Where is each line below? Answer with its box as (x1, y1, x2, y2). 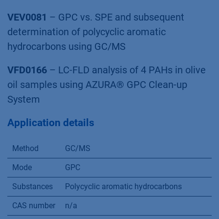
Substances (12, 182, 53, 191)
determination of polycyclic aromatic (7, 26, 166, 38)
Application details (7, 117, 94, 129)
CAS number (12, 201, 55, 210)
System (7, 93, 40, 105)
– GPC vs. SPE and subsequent (47, 11, 184, 23)
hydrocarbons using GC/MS (7, 41, 126, 52)
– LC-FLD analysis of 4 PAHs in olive (47, 64, 206, 76)
